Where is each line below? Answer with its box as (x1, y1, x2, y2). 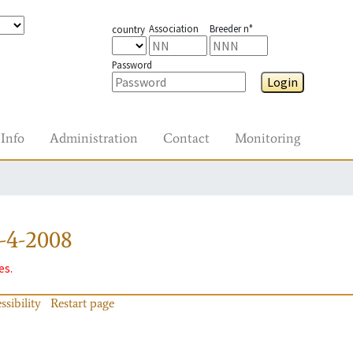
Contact (163, 129, 210, 147)
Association (148, 22, 199, 35)
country (111, 23, 145, 35)
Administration (50, 129, 138, 147)
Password (111, 58, 152, 71)
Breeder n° (209, 22, 252, 35)
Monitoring (235, 129, 300, 147)
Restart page (50, 295, 114, 311)
